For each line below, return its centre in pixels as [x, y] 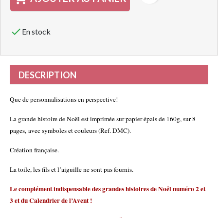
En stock [36, 32]
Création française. [34, 150]
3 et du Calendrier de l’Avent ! [51, 201]
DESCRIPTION [47, 75]
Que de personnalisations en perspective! [64, 100]
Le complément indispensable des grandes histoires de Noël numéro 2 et [108, 189]
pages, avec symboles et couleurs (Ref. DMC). [70, 131]
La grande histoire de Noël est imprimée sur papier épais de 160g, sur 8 [103, 119]
